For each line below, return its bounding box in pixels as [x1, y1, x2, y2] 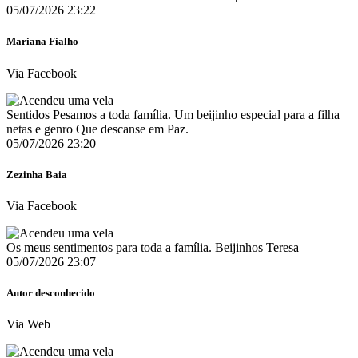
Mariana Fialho [6, 35, 78, 48]
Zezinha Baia [6, 168, 67, 181]
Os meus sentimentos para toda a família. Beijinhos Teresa [6, 240, 299, 254]
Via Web [6, 317, 50, 332]
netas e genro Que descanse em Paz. [6, 121, 189, 136]
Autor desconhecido [6, 287, 95, 300]
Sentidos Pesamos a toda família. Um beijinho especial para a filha [6, 107, 340, 121]
